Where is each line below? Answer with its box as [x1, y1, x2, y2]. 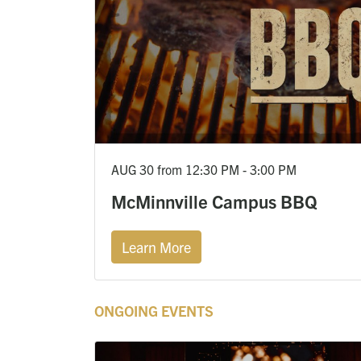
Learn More [122, 237, 191, 256]
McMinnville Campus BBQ [111, 189, 317, 213]
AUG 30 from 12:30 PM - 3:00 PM [111, 160, 297, 177]
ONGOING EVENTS [94, 301, 214, 320]
